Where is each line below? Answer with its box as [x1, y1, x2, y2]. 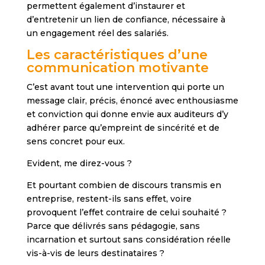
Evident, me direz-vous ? [26, 157, 132, 169]
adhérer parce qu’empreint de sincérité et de [26, 122, 219, 133]
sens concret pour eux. [26, 135, 125, 147]
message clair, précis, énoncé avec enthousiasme [26, 95, 238, 106]
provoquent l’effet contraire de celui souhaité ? [26, 206, 227, 218]
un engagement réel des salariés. [26, 27, 169, 38]
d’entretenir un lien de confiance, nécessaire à [26, 14, 225, 25]
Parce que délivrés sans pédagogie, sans [26, 220, 200, 231]
